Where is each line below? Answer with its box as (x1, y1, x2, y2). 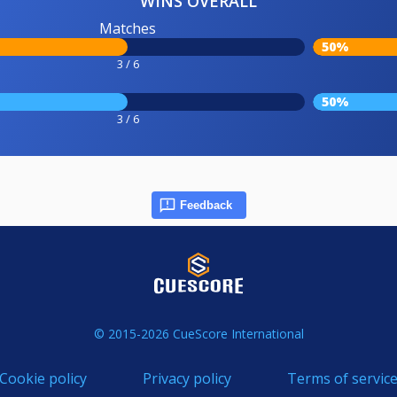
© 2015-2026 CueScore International (93, 324, 304, 342)
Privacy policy (143, 368, 231, 388)
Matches (99, 18, 156, 38)
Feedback (179, 198, 232, 212)
